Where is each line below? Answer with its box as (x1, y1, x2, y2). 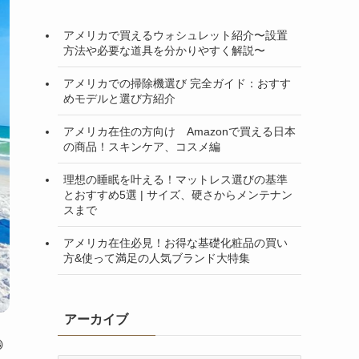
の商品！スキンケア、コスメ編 (63, 139, 220, 153)
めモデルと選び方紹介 (63, 91, 175, 105)
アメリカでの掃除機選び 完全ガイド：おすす (63, 76, 291, 90)
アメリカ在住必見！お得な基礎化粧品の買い (63, 236, 288, 249)
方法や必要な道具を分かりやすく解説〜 (63, 43, 265, 57)
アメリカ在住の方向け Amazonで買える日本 (63, 124, 296, 138)
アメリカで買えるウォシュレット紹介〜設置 (63, 28, 288, 42)
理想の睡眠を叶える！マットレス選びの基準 (63, 172, 288, 186)
